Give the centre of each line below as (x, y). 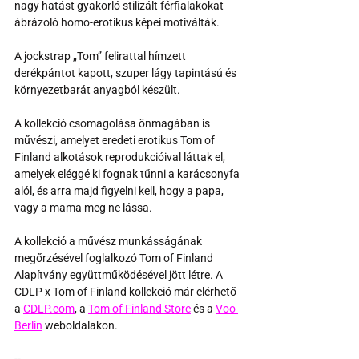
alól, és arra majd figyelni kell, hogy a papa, (120, 191)
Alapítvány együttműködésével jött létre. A (120, 275)
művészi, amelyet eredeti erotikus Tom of (116, 140)
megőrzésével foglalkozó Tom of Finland (115, 258)
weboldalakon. (80, 325)
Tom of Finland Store (139, 309)
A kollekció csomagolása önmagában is (113, 123)
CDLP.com (49, 309)
